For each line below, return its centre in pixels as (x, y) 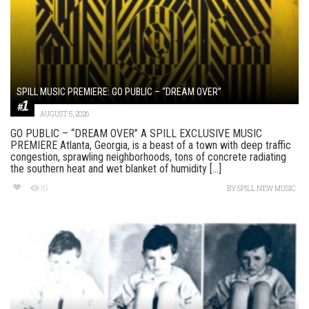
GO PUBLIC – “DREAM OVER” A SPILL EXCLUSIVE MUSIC (136, 134)
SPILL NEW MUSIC (266, 189)
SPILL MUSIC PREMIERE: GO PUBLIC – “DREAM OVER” (119, 92)
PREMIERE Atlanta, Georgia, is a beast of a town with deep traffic (151, 146)
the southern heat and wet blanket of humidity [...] (116, 169)
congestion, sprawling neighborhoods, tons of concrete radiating (148, 157)
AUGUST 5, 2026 (64, 114)
